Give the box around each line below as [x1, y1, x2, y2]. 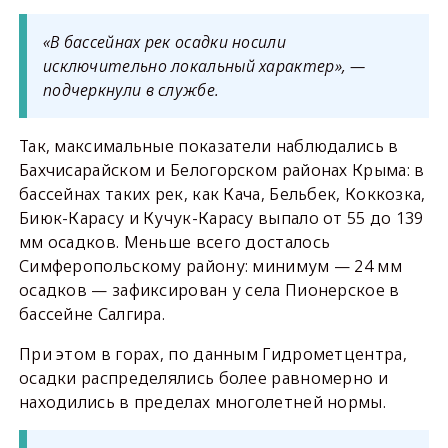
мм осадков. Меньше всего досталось [18, 231, 331, 254]
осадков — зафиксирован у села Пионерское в [18, 279, 400, 302]
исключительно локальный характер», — [42, 55, 366, 78]
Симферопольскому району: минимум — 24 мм [18, 255, 402, 278]
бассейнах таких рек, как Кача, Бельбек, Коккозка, [18, 183, 426, 206]
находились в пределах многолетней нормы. [18, 391, 386, 414]
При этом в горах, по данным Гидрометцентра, [18, 343, 407, 366]
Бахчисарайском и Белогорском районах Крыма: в [18, 159, 425, 182]
